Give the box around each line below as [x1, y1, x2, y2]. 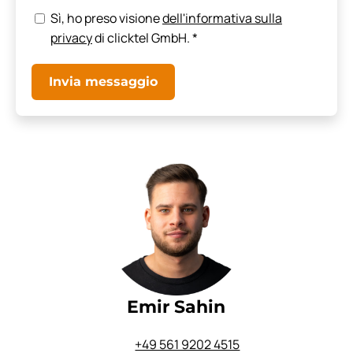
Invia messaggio [49, 74, 158, 90]
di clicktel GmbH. [92, 29, 192, 47]
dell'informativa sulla [162, 9, 282, 28]
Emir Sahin [127, 296, 226, 318]
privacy [50, 29, 92, 47]
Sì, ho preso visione [50, 9, 162, 28]
